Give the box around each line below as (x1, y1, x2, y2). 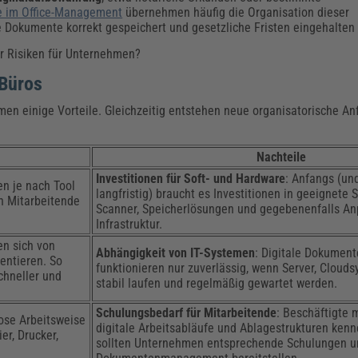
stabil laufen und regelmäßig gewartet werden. (96, 275, 338, 291)
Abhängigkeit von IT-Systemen (96, 245, 256, 261)
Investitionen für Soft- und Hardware (96, 170, 286, 186)
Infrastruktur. (96, 216, 163, 232)
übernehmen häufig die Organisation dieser (122, 4, 350, 20)
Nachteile (257, 149, 307, 165)
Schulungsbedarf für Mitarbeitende (96, 304, 277, 320)
